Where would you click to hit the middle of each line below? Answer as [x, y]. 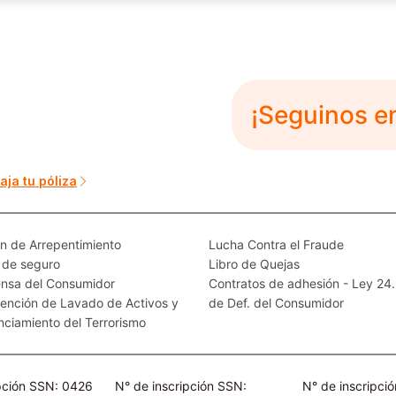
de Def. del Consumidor [276, 302]
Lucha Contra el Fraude [276, 244]
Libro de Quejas [254, 263]
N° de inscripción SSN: [180, 385]
